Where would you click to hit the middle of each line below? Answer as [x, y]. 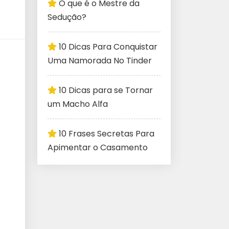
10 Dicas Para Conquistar [108, 47]
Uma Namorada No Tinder [100, 61]
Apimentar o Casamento [98, 147]
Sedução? [67, 17]
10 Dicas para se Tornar [106, 90]
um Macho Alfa [78, 104]
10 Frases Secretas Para [107, 134]
